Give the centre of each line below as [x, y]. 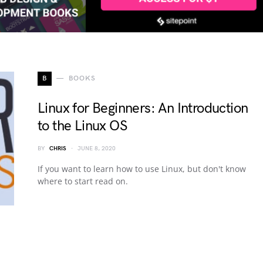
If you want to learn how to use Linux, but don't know [142, 169]
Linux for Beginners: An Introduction [143, 108]
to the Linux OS [82, 126]
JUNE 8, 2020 [97, 149]
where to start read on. [83, 181]
